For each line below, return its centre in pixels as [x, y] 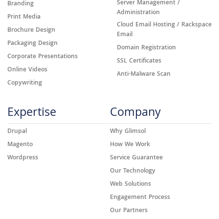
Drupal [17, 132]
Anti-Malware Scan [144, 75]
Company [135, 113]
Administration [138, 13]
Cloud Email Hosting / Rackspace [164, 25]
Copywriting [25, 83]
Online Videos [27, 70]
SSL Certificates [139, 61]
